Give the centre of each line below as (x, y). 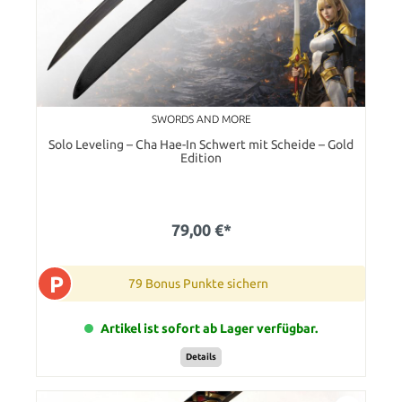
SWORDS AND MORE (201, 118)
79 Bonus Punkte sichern (198, 283)
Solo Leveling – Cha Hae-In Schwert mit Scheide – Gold (201, 144)
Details (201, 357)
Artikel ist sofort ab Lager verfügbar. (209, 328)
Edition (201, 157)
